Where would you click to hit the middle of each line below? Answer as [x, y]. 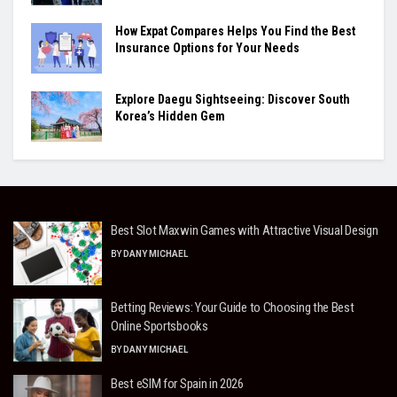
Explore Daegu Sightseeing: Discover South [233, 99]
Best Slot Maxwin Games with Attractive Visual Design [245, 231]
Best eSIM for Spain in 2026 [177, 384]
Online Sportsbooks [160, 326]
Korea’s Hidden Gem [170, 116]
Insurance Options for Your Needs [207, 47]
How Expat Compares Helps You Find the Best [235, 31]
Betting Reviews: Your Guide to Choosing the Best [233, 307]
